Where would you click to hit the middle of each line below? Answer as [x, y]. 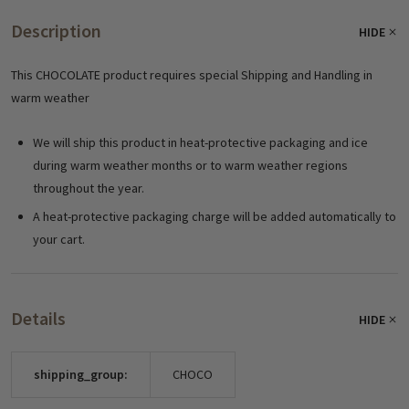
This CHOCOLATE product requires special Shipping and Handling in [192, 74]
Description [56, 30]
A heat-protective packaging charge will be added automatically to [215, 216]
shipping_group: [81, 374]
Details [38, 318]
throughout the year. [89, 188]
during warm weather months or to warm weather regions [190, 165]
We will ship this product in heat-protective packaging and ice [200, 142]
